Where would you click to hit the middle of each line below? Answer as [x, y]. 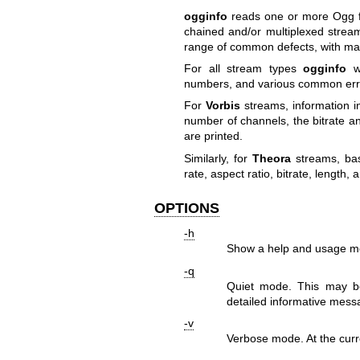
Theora [271, 158]
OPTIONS [187, 208]
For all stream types [243, 68]
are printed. [213, 136]
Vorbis [223, 106]
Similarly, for [218, 158]
